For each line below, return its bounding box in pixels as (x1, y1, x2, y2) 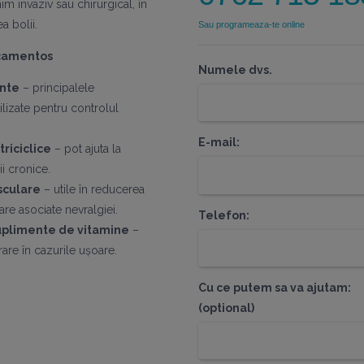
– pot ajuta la (51, 142, 121, 156)
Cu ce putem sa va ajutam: (198, 281, 351, 295)
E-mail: (198, 136, 240, 149)
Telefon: (198, 208, 249, 222)
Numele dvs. (198, 63, 272, 76)
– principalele (19, 81, 94, 95)
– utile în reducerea (41, 183, 145, 197)
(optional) (198, 301, 254, 315)
